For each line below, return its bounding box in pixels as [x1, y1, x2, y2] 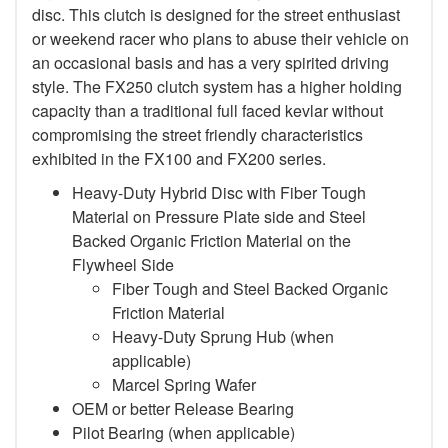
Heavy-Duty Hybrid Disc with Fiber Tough [72, 180, 366, 204]
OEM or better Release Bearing [72, 396, 294, 420]
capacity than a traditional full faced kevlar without [32, 98, 383, 122]
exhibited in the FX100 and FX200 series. [32, 146, 326, 170]
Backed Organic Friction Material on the [72, 228, 351, 252]
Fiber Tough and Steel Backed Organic [112, 276, 388, 300]
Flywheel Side [72, 252, 174, 276]
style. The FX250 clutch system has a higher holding [32, 74, 402, 98]
